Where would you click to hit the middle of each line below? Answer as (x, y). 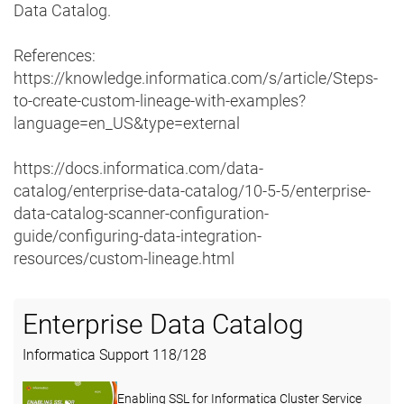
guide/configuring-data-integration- (138, 236)
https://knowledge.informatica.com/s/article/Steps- (196, 78)
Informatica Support (87, 355)
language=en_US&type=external (127, 124)
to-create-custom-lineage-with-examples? (160, 101)
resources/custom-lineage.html (124, 259)
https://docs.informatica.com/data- (138, 169)
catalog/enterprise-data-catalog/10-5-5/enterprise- (192, 191)
